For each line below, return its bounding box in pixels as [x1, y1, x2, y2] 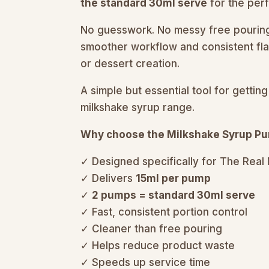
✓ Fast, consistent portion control [80, 205, 248, 218]
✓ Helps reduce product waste [80, 239, 235, 252]
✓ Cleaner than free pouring [80, 222, 223, 235]
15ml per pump [136, 172, 211, 184]
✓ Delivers [80, 172, 136, 184]
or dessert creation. [80, 57, 180, 70]
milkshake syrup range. [80, 101, 195, 113]
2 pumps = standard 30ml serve [92, 189, 256, 201]
